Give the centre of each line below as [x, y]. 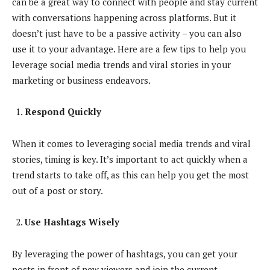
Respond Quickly [63, 111]
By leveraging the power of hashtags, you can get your [125, 253]
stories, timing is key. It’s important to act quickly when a [130, 159]
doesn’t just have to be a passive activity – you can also [127, 33]
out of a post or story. [58, 190]
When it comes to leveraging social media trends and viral [131, 143]
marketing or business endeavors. [81, 80]
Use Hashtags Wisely [72, 221]
